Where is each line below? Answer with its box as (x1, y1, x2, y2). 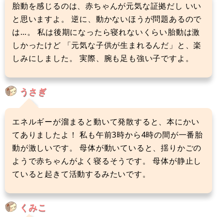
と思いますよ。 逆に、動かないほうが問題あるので (12, 13, 202, 24)
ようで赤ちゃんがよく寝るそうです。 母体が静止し (12, 155, 202, 166)
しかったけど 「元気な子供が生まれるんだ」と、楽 (12, 39, 202, 50)
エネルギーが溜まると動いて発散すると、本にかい (12, 116, 200, 127)
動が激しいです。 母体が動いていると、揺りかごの (12, 142, 202, 153)
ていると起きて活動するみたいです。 (12, 168, 151, 179)
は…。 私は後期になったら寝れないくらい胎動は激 (12, 26, 201, 37)
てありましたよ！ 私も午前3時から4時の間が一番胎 (12, 129, 203, 140)
